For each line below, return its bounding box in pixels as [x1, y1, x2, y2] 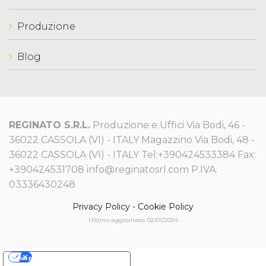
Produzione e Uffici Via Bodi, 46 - [90, 119, 245, 131]
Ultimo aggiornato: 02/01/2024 [88, 216, 178, 224]
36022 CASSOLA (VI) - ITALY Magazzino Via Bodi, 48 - [9, 134, 255, 145]
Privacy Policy [72, 201, 130, 212]
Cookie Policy [138, 201, 194, 212]
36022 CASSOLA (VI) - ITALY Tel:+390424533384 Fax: [9, 149, 256, 160]
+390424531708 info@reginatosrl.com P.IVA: [9, 164, 217, 175]
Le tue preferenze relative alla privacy [9, 254, 119, 261]
